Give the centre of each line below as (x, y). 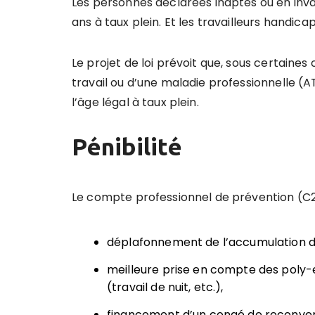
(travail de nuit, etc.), (165, 288)
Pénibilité (127, 147)
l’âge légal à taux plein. (135, 103)
